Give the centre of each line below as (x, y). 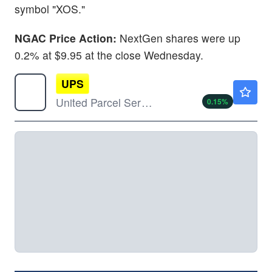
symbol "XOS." (50, 9)
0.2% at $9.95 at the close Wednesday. (110, 55)
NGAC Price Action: (67, 38)
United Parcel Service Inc (147, 102)
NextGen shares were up (180, 38)
